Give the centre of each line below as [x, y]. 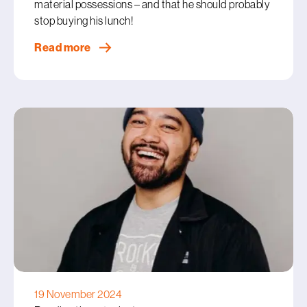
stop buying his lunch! [84, 21]
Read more [63, 48]
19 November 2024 [78, 294]
